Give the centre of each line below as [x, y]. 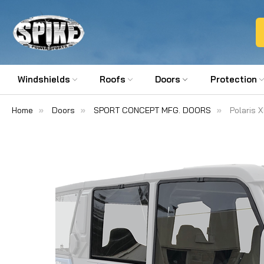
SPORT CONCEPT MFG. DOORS [152, 110]
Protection [233, 80]
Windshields [44, 80]
